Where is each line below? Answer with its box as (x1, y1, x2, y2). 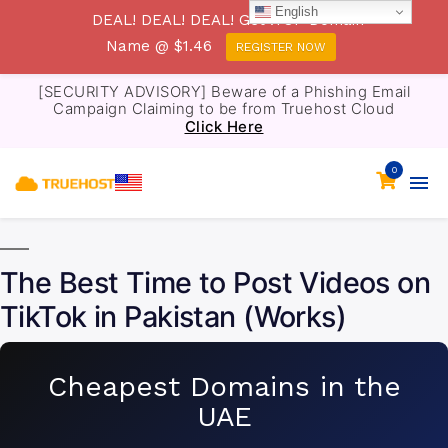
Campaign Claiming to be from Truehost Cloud (53, 99, 395, 118)
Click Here (184, 118, 264, 137)
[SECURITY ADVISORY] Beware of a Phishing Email (38, 82, 410, 101)
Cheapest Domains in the (47, 369, 401, 403)
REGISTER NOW (235, 40, 326, 55)
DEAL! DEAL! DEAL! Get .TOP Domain (91, 11, 364, 29)
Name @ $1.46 (106, 37, 213, 56)
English (271, 3, 319, 19)
